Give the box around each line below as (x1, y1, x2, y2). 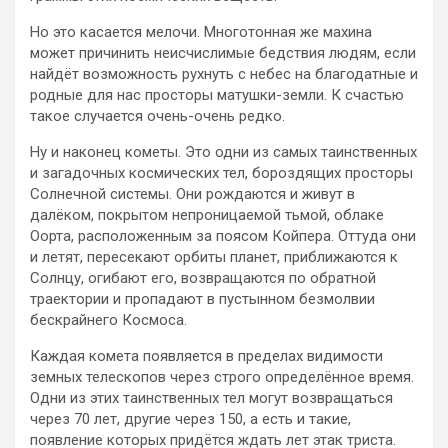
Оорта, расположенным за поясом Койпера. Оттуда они (30, 226, 416, 245)
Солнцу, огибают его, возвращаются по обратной (30, 268, 376, 287)
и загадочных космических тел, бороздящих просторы (30, 163, 413, 182)
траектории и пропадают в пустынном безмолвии (30, 289, 375, 308)
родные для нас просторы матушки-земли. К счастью (30, 85, 404, 104)
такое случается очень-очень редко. (30, 106, 285, 125)
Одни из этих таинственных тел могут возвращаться (30, 388, 393, 407)
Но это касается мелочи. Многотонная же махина (30, 22, 372, 41)
